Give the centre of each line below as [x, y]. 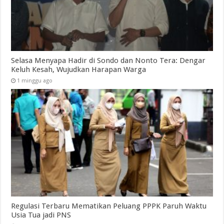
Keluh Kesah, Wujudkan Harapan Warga [79, 70]
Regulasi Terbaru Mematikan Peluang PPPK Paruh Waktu [109, 206]
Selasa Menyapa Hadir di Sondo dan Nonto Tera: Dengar [108, 61]
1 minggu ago [35, 81]
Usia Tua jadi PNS [41, 215]
